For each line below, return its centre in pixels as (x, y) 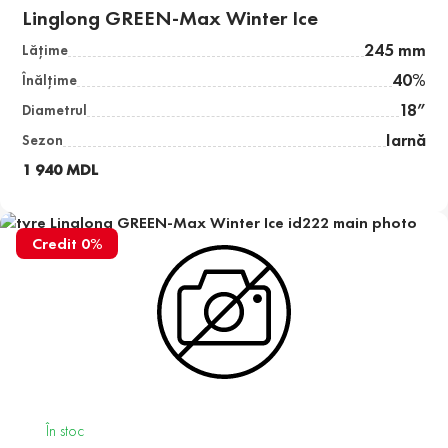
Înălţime (50, 80)
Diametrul (55, 110)
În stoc (65, 431)
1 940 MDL (60, 170)
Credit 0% (67, 244)
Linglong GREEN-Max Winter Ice (170, 18)
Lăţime (45, 50)
